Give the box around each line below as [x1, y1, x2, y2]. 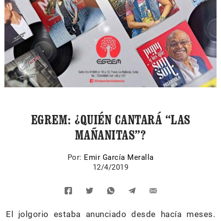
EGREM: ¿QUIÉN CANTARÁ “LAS [31, 112, 190, 127]
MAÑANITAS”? [74, 127, 147, 143]
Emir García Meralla [84, 153, 154, 162]
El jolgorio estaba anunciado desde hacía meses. [6, 209, 215, 219]
